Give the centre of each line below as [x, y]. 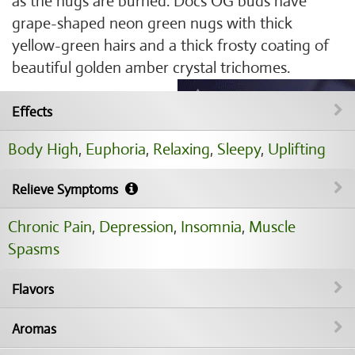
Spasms [34, 249]
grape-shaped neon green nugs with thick [152, 23]
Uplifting [297, 149]
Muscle [272, 227]
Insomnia [211, 227]
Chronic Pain [50, 227]
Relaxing [181, 149]
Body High [43, 149]
